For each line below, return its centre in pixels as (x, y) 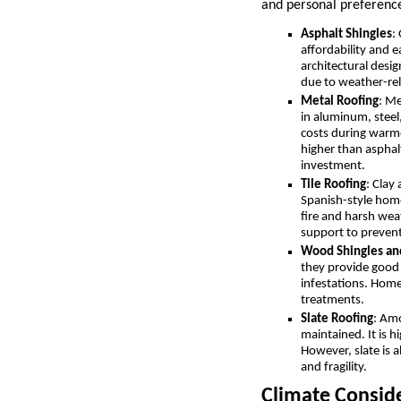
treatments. (333, 300)
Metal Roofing (340, 101)
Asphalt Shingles (346, 34)
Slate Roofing (337, 319)
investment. (333, 166)
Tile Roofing (333, 184)
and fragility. (334, 367)
